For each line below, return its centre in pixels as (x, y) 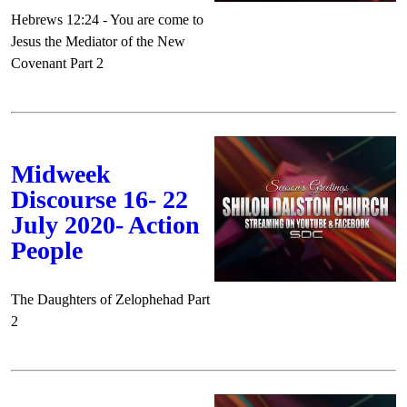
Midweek (61, 174)
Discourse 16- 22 (99, 199)
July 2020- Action (105, 225)
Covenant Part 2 (57, 63)
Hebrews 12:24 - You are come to (107, 20)
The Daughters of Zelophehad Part (110, 299)
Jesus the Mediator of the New (98, 41)
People (47, 250)
